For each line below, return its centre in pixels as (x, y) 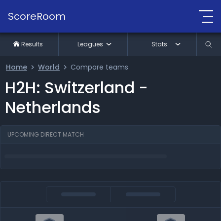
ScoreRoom (37, 16)
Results (32, 44)
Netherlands (53, 107)
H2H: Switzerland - (76, 88)
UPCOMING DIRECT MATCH (46, 134)
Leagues (90, 44)
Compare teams (99, 67)
